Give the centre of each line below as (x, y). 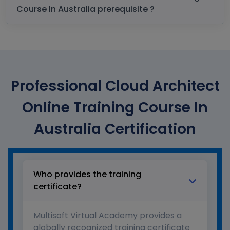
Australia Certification (115, 129)
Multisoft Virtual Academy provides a (108, 216)
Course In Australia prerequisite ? (126, 9)
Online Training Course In (115, 108)
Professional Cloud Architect (115, 86)
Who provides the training (87, 175)
